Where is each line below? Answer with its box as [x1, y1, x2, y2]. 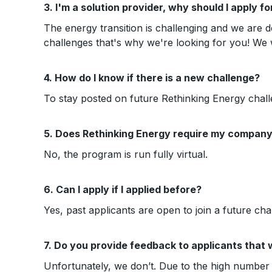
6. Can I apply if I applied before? [44, 183, 202, 195]
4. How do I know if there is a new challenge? [44, 72, 260, 84]
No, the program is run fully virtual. [44, 148, 208, 160]
